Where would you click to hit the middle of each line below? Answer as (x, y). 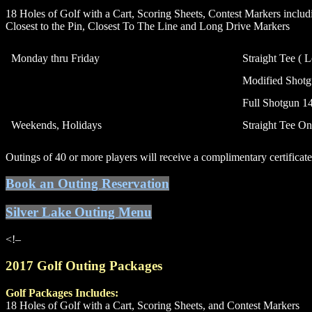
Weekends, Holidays (56, 125)
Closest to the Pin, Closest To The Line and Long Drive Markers (148, 26)
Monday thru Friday (55, 58)
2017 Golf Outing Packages (84, 266)
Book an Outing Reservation (87, 184)
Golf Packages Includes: (62, 293)
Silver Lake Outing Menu (79, 212)
